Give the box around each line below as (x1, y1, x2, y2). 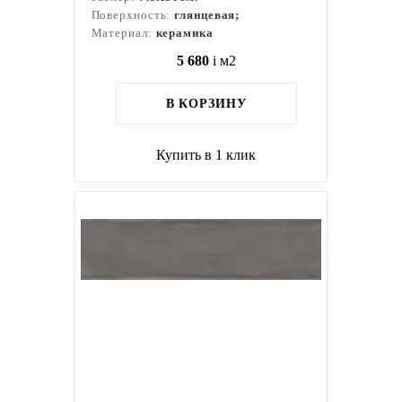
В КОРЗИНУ (165, 97, 247, 110)
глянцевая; (174, 8, 240, 22)
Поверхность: (91, 8, 175, 22)
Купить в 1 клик (156, 147, 257, 162)
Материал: (91, 26, 156, 39)
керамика (155, 26, 214, 39)
